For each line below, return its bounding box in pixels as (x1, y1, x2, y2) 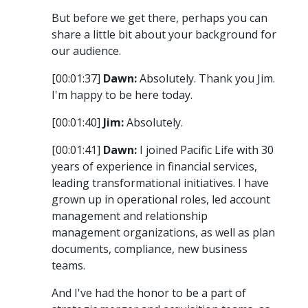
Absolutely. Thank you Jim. (137, 71, 275, 87)
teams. (52, 258, 85, 274)
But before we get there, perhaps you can (52, 10, 267, 26)
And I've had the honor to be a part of (52, 285, 246, 301)
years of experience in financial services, (52, 159, 257, 175)
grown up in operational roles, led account (52, 192, 270, 208)
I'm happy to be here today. (52, 87, 192, 103)
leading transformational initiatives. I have (52, 175, 269, 191)
